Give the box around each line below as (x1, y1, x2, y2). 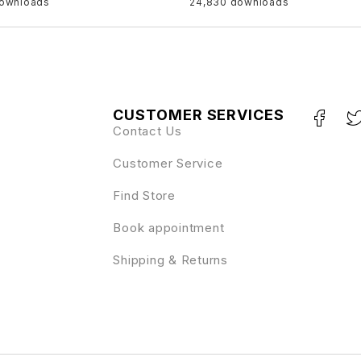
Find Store (113, 188, 176, 204)
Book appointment (113, 220, 225, 236)
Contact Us (113, 123, 182, 139)
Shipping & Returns (113, 252, 228, 268)
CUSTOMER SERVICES (113, 106, 284, 124)
